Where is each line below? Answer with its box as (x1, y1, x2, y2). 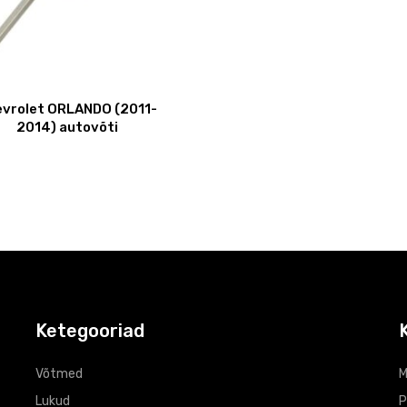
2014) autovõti (16, 118, 118, 135)
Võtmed (35, 365, 83, 382)
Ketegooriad (35, 319, 144, 342)
